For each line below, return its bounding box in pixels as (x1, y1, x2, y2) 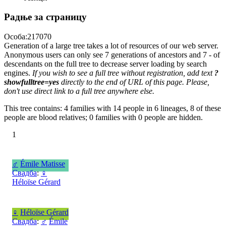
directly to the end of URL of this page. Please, (59, 78, 209, 86)
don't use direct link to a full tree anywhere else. (4, 87, 154, 95)
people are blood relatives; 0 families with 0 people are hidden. (4, 113, 203, 122)
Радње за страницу (4, 12, 87, 23)
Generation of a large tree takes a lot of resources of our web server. (4, 41, 218, 50)
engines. (4, 69, 32, 77)
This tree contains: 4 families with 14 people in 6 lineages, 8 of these (4, 104, 221, 112)
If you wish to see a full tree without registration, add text (32, 69, 214, 77)
